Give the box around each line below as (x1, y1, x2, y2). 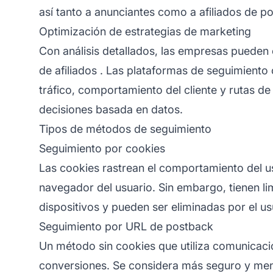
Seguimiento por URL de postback (39, 219, 213, 233)
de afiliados (39, 63, 97, 77)
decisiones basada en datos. (39, 102, 183, 116)
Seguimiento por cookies (39, 141, 165, 155)
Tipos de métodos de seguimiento (39, 122, 211, 135)
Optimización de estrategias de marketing (39, 24, 251, 38)
